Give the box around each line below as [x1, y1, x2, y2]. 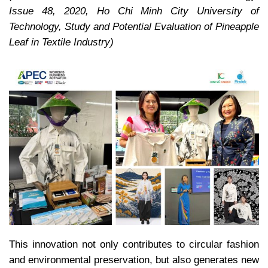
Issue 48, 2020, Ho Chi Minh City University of [9, 5, 259, 17]
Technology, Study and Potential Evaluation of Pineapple [9, 20, 259, 32]
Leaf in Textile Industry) [9, 36, 114, 48]
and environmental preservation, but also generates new [9, 254, 259, 266]
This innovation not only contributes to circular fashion [9, 239, 259, 251]
